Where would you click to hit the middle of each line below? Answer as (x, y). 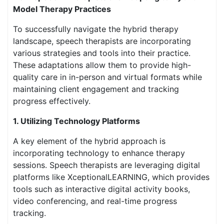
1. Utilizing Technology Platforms (76, 121)
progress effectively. (52, 101)
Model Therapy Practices (62, 9)
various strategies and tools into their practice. (102, 53)
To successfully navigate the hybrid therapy (96, 29)
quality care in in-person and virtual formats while (107, 77)
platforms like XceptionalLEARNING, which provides (111, 177)
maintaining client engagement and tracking (96, 89)
